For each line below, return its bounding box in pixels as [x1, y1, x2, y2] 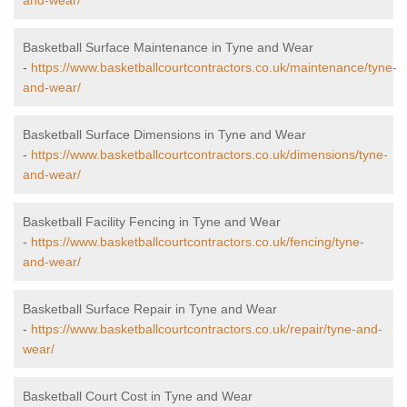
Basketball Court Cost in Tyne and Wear [23, 389, 253, 404]
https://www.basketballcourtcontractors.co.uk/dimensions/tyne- [31, 147, 388, 163]
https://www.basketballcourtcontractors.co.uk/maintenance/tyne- [31, 60, 397, 75]
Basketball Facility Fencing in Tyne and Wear [23, 214, 281, 230]
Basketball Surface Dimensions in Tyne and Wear [23, 127, 306, 143]
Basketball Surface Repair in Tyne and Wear [23, 302, 277, 317]
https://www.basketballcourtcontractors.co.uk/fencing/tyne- [31, 234, 364, 250]
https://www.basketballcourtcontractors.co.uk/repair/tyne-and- [31, 322, 382, 337]
